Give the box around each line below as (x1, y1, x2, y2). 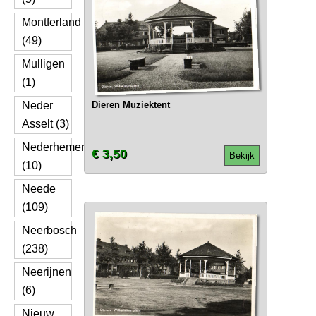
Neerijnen (22, 266, 71, 278)
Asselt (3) (22, 118, 69, 130)
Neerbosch (22, 224, 77, 236)
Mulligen (22, 58, 65, 70)
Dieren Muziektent (91, 99, 170, 110)
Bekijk (229, 150, 255, 161)
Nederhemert (22, 141, 87, 153)
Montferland (22, 16, 81, 28)
